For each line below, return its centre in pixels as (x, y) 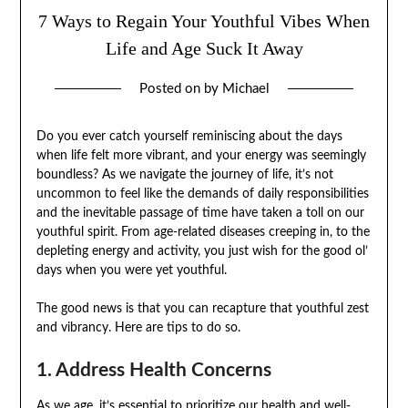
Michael (245, 88)
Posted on (171, 88)
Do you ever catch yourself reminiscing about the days (189, 136)
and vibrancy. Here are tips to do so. (138, 327)
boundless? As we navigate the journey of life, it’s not (184, 174)
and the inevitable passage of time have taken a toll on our (200, 213)
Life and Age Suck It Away (204, 48)
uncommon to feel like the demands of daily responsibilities (202, 194)
